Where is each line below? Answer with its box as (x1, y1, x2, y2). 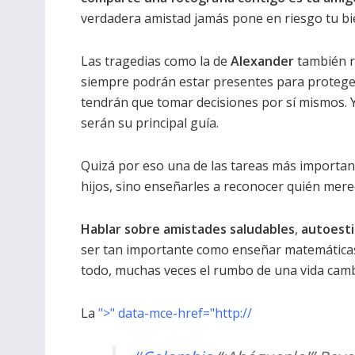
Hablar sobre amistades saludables (81, 220, 295, 239)
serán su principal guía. (81, 114, 219, 132)
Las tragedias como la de (81, 52, 231, 71)
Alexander (231, 52, 297, 71)
